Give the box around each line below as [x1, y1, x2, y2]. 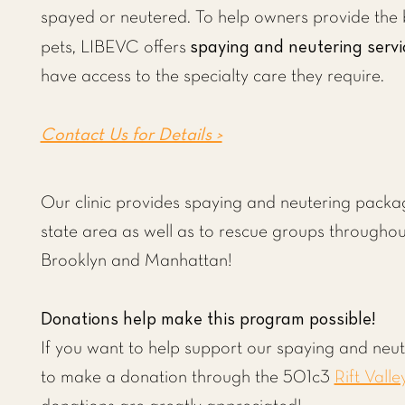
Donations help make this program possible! [40, 310, 376, 328]
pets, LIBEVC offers [40, 40, 186, 56]
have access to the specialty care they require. [40, 69, 388, 85]
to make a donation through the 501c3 [40, 370, 334, 386]
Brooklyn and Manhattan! [40, 253, 231, 269]
